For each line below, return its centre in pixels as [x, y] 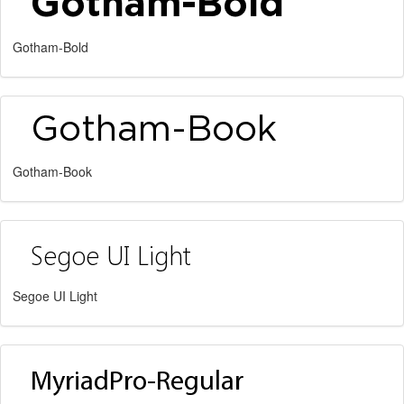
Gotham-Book [52, 171]
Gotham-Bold [50, 47]
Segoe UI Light [55, 296]
